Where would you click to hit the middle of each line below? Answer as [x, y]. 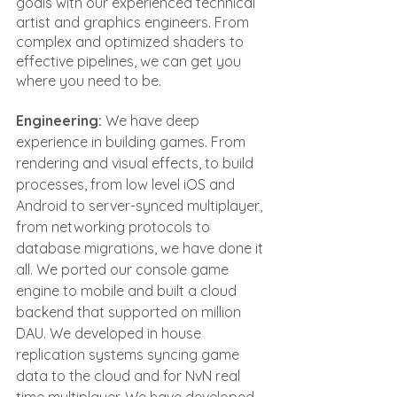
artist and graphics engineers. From [134, 22]
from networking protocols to [115, 227]
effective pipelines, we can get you [130, 61]
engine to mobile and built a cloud [128, 291]
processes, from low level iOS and [127, 184]
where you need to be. [89, 81]
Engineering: [61, 121]
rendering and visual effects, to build [136, 163]
